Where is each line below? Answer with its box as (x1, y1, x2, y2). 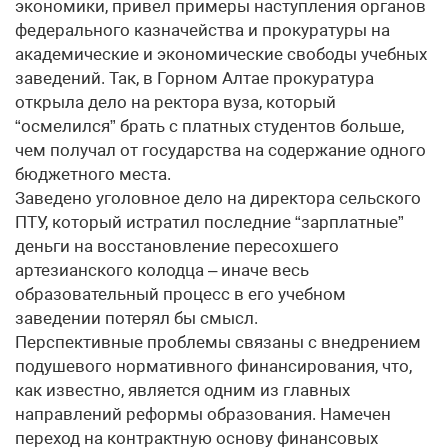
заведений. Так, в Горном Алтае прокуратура (15, 68, 374, 88)
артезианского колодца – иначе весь (15, 260, 309, 280)
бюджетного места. (15, 164, 171, 184)
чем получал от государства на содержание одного (15, 140, 426, 160)
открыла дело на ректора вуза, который (15, 92, 336, 112)
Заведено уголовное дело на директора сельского (15, 188, 421, 208)
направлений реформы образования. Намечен (15, 404, 391, 424)
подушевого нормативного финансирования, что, (15, 356, 412, 376)
